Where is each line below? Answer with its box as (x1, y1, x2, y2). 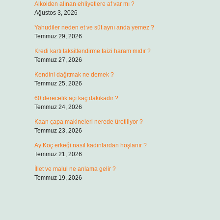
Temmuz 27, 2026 (34, 56, 82, 63)
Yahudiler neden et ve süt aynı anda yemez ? (34, 24, 154, 31)
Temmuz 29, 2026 (34, 33, 82, 40)
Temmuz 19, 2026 (34, 174, 82, 181)
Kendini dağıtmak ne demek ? (34, 71, 114, 78)
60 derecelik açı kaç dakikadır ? (34, 95, 118, 102)
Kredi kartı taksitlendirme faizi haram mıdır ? (34, 48, 151, 55)
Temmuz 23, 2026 (34, 127, 82, 134)
